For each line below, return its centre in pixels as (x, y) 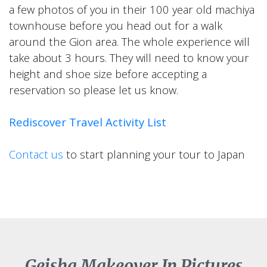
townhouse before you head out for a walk (116, 25)
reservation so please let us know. (94, 90)
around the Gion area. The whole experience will (129, 41)
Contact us (36, 154)
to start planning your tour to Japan (154, 154)
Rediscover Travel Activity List (88, 122)
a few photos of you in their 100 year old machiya (132, 9)
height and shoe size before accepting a (108, 74)
